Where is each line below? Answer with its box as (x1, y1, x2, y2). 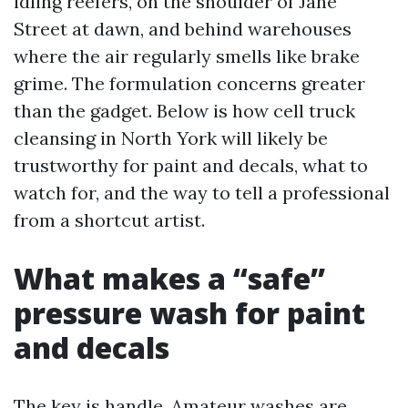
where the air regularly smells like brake (14, 45, 360, 67)
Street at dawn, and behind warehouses (14, 17, 352, 40)
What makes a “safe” (14, 259, 325, 298)
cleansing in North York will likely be (14, 127, 328, 149)
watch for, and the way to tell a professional (14, 181, 390, 204)
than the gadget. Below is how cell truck (14, 99, 355, 122)
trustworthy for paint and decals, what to (14, 154, 368, 177)
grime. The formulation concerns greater (14, 72, 365, 95)
